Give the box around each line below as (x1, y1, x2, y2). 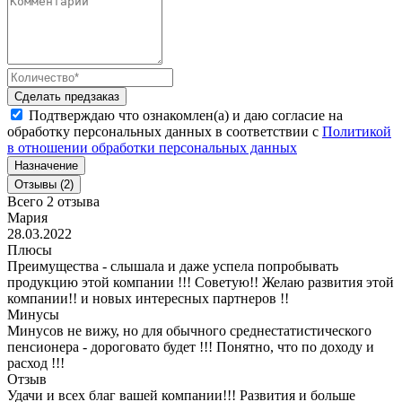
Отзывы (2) (14, 177, 74, 191)
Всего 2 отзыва (7, 193, 100, 209)
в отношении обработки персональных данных (7, 139, 297, 155)
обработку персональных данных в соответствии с (7, 123, 322, 139)
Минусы (7, 306, 59, 322)
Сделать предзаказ (14, 89, 119, 103)
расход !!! (7, 354, 65, 371)
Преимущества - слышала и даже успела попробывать (7, 258, 338, 274)
